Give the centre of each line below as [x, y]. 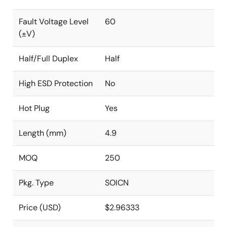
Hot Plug [34, 108]
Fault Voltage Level [54, 22]
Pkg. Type [36, 183]
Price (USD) [40, 207]
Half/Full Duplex [48, 59]
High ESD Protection [56, 83]
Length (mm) [43, 133]
